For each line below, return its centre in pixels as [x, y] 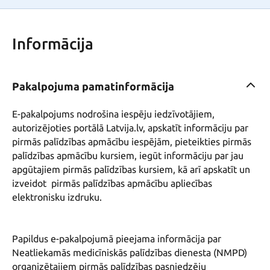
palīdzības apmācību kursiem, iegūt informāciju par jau [128, 156]
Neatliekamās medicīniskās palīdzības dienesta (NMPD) [130, 253]
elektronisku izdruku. [57, 197]
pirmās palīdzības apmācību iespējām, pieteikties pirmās [132, 142]
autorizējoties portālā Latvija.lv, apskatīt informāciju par [130, 128]
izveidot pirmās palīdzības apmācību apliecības [112, 184]
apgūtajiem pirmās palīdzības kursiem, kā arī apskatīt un [131, 170]
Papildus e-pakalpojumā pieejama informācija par [117, 239]
